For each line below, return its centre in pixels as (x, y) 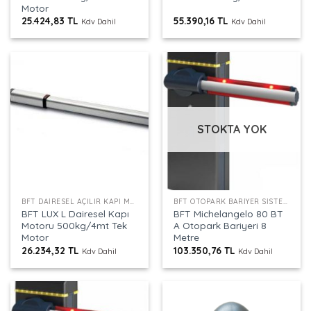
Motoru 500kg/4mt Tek (75, 226)
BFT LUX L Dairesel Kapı (76, 214)
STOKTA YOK (232, 129)
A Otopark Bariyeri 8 (220, 226)
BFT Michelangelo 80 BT (229, 214)
